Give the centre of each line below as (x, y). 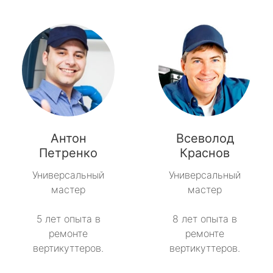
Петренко (68, 153)
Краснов (205, 153)
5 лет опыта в (68, 219)
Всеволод (205, 139)
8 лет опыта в (205, 219)
